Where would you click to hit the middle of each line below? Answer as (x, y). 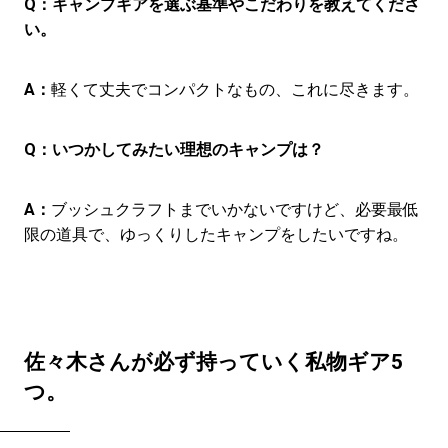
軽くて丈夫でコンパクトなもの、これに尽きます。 (234, 90)
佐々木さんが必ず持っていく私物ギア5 (213, 362)
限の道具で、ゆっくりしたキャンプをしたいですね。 (215, 235)
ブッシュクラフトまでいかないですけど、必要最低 (234, 210)
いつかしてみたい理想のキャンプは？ (187, 150)
